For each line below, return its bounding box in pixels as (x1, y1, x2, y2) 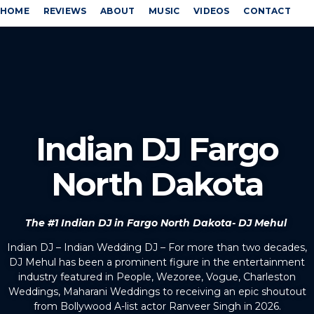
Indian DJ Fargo (36, 129, 278, 169)
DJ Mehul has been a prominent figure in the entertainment (9, 256, 305, 269)
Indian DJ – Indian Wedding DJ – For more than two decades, (7, 241, 307, 254)
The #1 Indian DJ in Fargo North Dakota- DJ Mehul (25, 217, 289, 229)
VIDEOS (193, 6, 230, 16)
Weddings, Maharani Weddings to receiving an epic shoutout (8, 285, 306, 299)
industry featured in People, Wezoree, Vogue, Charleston (18, 271, 296, 284)
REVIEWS (43, 6, 87, 16)
